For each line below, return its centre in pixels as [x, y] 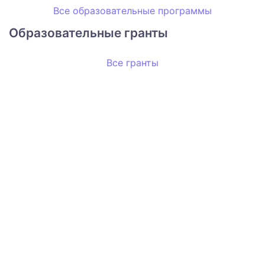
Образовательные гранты [88, 33]
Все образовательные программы [132, 11]
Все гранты [132, 63]
